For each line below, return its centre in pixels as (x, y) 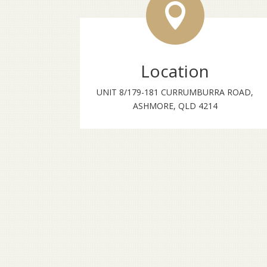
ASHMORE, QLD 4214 (175, 106)
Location (175, 71)
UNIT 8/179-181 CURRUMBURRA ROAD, (175, 92)
